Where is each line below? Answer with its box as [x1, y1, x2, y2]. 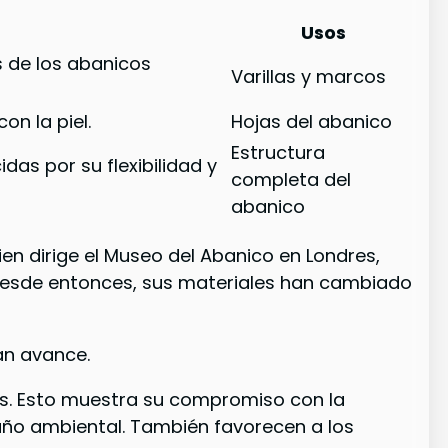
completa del [231, 167, 352, 193]
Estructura [231, 140, 326, 166]
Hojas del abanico [231, 109, 393, 135]
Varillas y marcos [231, 64, 387, 90]
